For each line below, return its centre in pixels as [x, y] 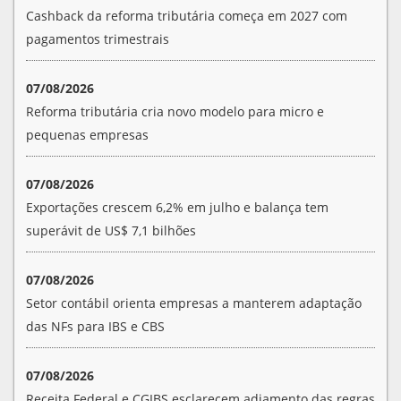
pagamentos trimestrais [98, 38]
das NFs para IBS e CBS [95, 326]
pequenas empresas [87, 134]
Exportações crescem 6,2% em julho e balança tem [177, 207]
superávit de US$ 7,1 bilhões [111, 230]
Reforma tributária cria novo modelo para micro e [175, 111]
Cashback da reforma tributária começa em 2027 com [187, 15]
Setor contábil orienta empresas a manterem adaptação [194, 303]
